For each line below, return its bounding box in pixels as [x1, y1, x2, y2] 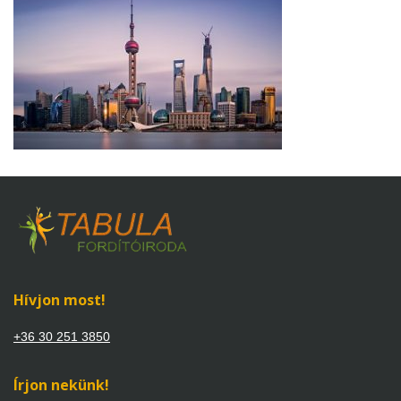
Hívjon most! [13, 289, 106, 310]
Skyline [13, 20, 113, 56]
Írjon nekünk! [13, 374, 109, 395]
